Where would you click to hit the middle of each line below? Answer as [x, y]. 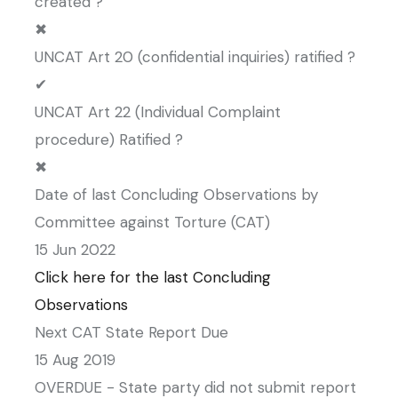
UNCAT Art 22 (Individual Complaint [158, 112]
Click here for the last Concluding [153, 277]
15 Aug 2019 [75, 360]
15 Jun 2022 [75, 250]
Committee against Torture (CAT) [152, 222]
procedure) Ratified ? [109, 139]
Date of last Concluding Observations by [176, 195]
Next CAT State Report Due [131, 332]
